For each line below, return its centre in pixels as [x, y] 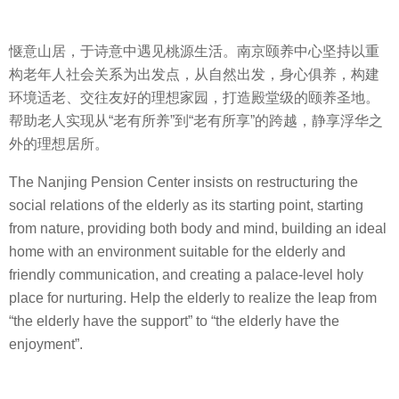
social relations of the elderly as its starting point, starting [186, 205]
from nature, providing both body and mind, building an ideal [198, 228]
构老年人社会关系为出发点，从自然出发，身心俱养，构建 [194, 75]
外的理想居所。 [59, 144]
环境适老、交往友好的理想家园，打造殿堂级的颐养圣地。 [194, 98]
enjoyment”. [46, 344]
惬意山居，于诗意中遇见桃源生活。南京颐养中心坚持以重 [194, 52]
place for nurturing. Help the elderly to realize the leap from [193, 297]
